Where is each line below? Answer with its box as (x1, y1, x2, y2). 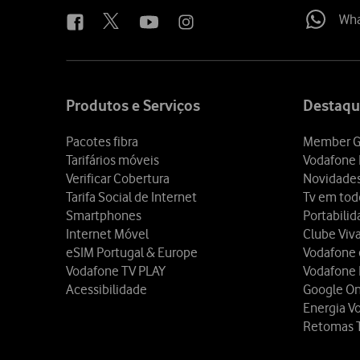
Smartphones (66, 207, 141, 224)
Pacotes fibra (66, 133, 138, 150)
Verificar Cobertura (66, 170, 170, 187)
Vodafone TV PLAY (66, 263, 166, 280)
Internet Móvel (66, 226, 149, 243)
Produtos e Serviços (66, 96, 200, 116)
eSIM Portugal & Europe (66, 244, 198, 261)
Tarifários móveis (66, 152, 159, 169)
